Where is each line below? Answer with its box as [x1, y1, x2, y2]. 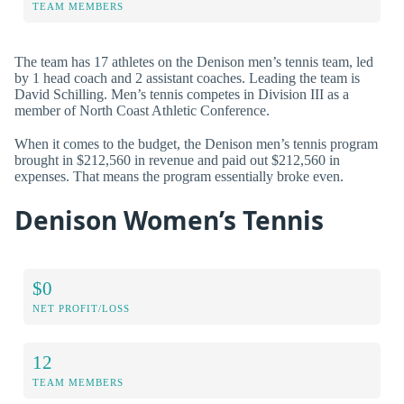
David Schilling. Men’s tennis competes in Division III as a [14, 87, 349, 103]
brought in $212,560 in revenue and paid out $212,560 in [14, 152, 340, 169]
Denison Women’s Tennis [14, 202, 324, 237]
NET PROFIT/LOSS [32, 303, 130, 315]
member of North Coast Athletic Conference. [14, 103, 270, 119]
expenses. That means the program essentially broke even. [14, 169, 344, 185]
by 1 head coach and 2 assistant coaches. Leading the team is [14, 70, 360, 87]
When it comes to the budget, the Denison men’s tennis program [14, 136, 378, 152]
